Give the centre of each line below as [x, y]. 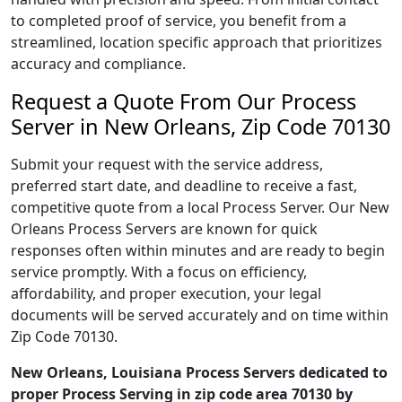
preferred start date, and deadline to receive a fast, [184, 186]
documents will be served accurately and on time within [200, 315]
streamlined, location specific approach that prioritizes [197, 42]
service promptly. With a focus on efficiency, [159, 272]
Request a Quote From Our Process [184, 101]
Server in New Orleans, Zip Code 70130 [201, 127]
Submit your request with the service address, [167, 164]
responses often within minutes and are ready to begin [198, 250]
